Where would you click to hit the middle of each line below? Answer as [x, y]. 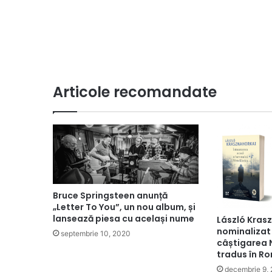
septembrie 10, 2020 [96, 234]
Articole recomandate [135, 92]
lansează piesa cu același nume [124, 219]
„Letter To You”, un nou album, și [124, 207]
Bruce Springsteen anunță [110, 196]
